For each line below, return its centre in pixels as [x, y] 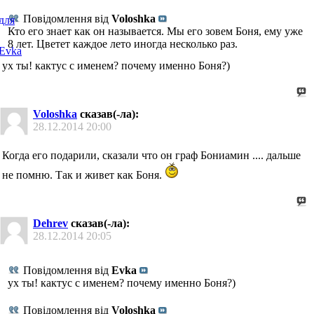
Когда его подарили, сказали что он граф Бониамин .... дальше [151, 155]
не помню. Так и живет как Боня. [83, 175]
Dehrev [50, 224]
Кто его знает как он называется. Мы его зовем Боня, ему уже [155, 31]
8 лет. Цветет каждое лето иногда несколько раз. [123, 43]
